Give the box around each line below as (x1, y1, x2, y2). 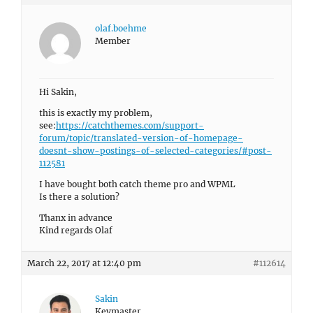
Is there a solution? (39, 191, 119, 202)
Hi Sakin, (39, 87, 77, 97)
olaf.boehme (95, 23, 147, 34)
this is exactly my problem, (39, 108, 152, 118)
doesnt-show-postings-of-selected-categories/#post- (39, 145, 272, 156)
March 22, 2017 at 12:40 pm (27, 258, 141, 268)
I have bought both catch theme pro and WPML (39, 179, 235, 189)
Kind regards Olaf (39, 225, 112, 235)
